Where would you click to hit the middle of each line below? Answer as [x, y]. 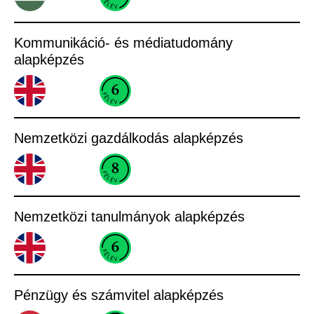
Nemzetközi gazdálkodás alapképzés [129, 138]
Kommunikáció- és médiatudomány [123, 43]
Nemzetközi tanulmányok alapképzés [129, 217]
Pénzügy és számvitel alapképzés [119, 295]
